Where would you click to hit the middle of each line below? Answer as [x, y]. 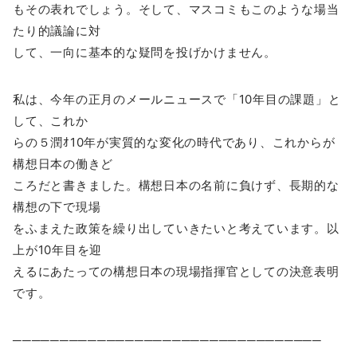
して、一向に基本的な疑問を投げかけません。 [145, 52]
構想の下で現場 [57, 206]
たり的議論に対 [57, 30]
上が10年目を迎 [57, 249]
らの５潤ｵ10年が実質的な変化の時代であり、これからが [174, 142]
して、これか [51, 120]
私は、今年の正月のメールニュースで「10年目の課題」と [177, 99]
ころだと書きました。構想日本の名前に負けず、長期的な [176, 185]
